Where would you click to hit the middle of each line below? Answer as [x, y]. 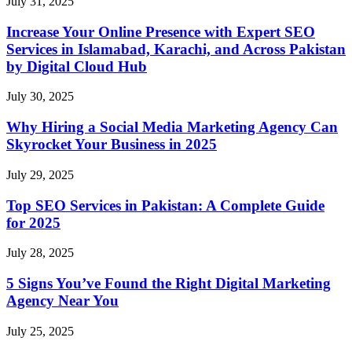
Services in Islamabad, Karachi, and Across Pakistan [176, 49]
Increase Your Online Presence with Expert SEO [161, 31]
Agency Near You [62, 301]
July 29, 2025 [40, 174]
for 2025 [33, 222]
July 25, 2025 [40, 331]
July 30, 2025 [40, 97]
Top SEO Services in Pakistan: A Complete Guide [165, 205]
